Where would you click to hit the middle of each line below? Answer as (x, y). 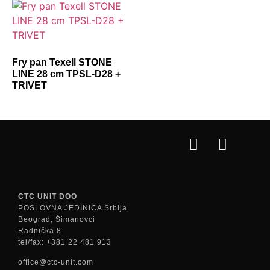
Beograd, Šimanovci (57, 219)
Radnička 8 (40, 231)
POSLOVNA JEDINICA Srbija (73, 208)
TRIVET (30, 85)
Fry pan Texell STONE (62, 62)
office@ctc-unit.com (56, 262)
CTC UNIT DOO (48, 196)
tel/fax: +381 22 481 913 (65, 242)
